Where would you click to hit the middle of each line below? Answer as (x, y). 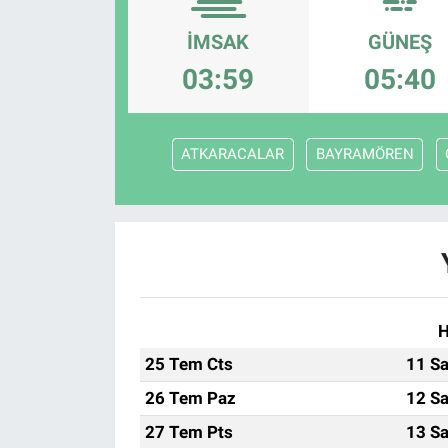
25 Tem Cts (188, 364)
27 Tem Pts (188, 432)
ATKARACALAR (232, 154)
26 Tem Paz (190, 398)
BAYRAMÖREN (364, 154)
